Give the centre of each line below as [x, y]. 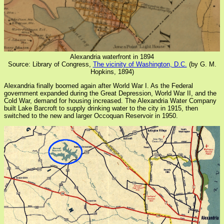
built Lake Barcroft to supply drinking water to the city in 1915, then [101, 108]
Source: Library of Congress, [50, 64]
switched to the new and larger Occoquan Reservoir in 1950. [91, 116]
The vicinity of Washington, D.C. [140, 64]
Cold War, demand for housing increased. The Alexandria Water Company [110, 101]
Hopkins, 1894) [112, 72]
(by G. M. [201, 64]
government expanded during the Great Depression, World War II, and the [110, 93]
